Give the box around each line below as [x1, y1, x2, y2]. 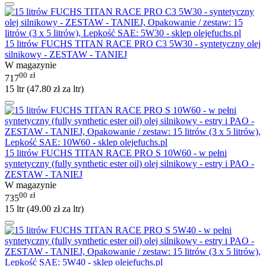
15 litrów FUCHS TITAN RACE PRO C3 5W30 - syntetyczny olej [5, 38, 261, 49]
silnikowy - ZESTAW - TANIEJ [5, 49, 127, 59]
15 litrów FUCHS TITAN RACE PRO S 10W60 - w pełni [5, 148, 227, 159]
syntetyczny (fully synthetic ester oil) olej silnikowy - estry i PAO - [5, 159, 254, 169]
